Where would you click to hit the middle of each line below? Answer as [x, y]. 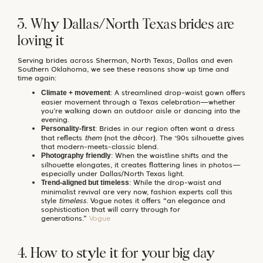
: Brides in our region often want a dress [165, 128]
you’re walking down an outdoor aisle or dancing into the [141, 110]
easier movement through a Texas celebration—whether [138, 102]
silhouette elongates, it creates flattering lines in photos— [141, 164]
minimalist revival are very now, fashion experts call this [137, 191]
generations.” [65, 218]
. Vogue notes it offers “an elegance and [156, 200]
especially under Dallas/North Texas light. [113, 173]
